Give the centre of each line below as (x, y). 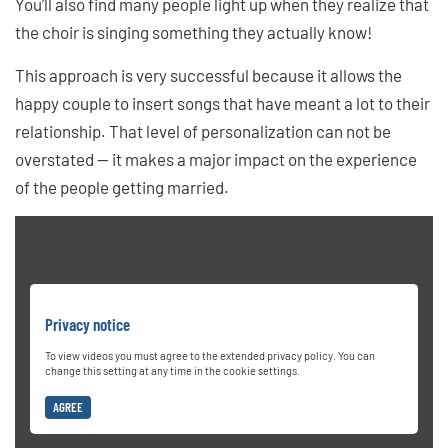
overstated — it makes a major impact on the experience (216, 158)
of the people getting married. (122, 186)
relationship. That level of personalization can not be (203, 130)
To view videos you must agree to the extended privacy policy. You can (210, 355)
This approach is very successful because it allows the (208, 74)
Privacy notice (87, 323)
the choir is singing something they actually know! (193, 31)
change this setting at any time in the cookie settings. (172, 370)
